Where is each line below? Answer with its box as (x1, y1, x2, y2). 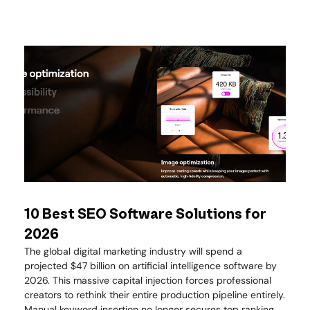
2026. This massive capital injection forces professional (24, 273, 271, 286)
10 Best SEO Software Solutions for (24, 206, 266, 223)
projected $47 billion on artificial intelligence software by (24, 259, 277, 272)
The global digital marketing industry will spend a (24, 244, 242, 257)
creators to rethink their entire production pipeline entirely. (24, 288, 285, 301)
